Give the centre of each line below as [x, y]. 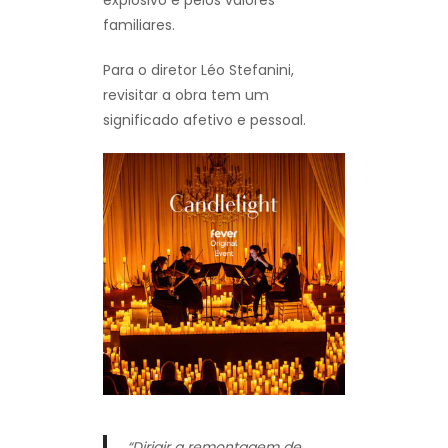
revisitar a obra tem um [186, 94]
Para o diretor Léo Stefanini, [198, 69]
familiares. [139, 24]
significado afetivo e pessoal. [204, 119]
